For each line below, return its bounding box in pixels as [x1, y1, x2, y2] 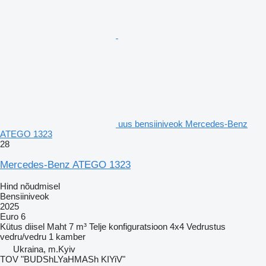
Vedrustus [186, 221, 226, 232]
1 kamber [49, 231, 85, 242]
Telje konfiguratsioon [89, 221, 167, 232]
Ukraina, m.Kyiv [13, 243, 75, 254]
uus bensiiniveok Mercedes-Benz [118, 118, 248, 129]
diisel [25, 221, 45, 232]
